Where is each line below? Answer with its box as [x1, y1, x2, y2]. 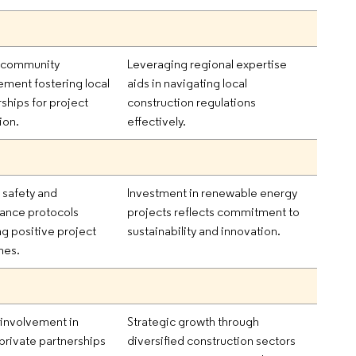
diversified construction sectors [127, 332, 296, 348]
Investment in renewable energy [127, 184, 298, 200]
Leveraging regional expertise [127, 56, 288, 72]
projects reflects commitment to [127, 203, 300, 219]
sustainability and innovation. [127, 222, 281, 238]
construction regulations [127, 94, 257, 110]
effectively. [127, 113, 187, 129]
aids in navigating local [127, 75, 248, 91]
